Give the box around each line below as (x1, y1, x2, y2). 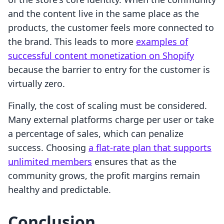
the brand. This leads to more (8, 35, 136, 48)
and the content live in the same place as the (8, 7, 199, 20)
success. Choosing (8, 141, 88, 154)
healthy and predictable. (8, 183, 111, 196)
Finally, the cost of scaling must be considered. (8, 99, 207, 112)
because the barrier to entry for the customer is (8, 63, 210, 76)
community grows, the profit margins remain (8, 169, 200, 182)
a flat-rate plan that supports (88, 141, 211, 154)
